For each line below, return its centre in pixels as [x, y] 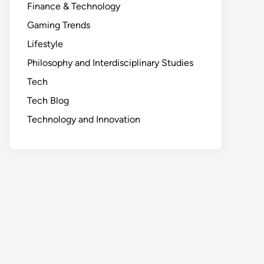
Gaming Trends [59, 25]
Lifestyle [45, 44]
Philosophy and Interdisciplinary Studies [110, 63]
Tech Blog [48, 100]
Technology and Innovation [84, 119]
